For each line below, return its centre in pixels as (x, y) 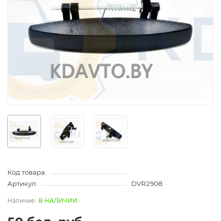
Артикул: (22, 184)
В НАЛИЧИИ (58, 201)
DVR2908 (147, 184)
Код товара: (27, 172)
